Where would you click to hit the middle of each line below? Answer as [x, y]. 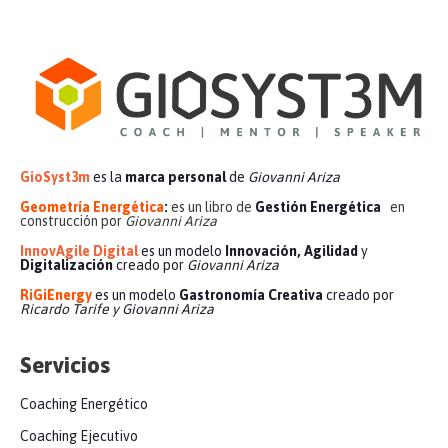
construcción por [72, 221]
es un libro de [211, 207]
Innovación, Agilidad [290, 251]
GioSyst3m [55, 177]
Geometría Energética [92, 207]
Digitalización [66, 265]
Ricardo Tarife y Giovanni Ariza [117, 309]
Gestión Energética [321, 207]
